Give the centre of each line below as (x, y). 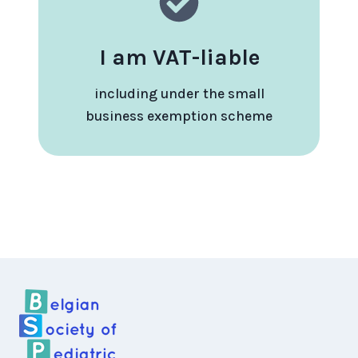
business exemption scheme (179, 115)
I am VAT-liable (179, 57)
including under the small (179, 93)
